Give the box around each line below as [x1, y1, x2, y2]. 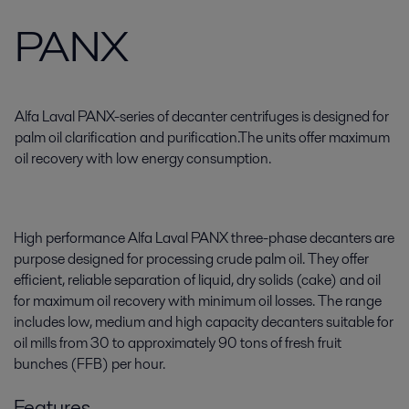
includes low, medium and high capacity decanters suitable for [14, 311, 393, 332]
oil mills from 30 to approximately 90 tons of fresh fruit [14, 332, 341, 353]
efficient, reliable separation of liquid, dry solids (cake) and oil [14, 269, 381, 290]
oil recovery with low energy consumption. [15, 148, 271, 169]
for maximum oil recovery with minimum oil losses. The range [14, 290, 382, 311]
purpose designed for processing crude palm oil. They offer [14, 248, 369, 269]
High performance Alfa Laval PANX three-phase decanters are [14, 227, 394, 248]
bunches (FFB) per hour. [14, 353, 165, 374]
